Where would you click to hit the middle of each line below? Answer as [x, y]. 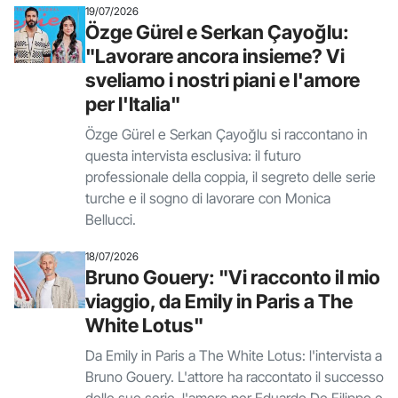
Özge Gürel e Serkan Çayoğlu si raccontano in [227, 134]
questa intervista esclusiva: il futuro [193, 155]
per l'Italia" [133, 104]
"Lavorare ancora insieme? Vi [215, 56]
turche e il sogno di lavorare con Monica [208, 198]
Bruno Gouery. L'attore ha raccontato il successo [235, 377]
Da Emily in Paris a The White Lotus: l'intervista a [234, 355]
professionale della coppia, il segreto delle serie [231, 177]
